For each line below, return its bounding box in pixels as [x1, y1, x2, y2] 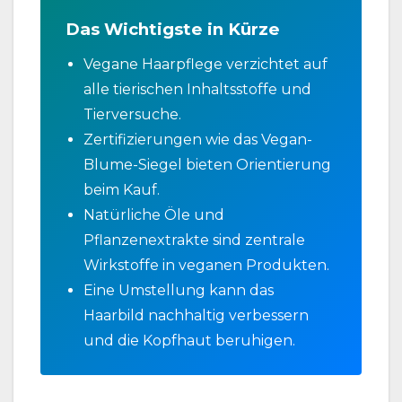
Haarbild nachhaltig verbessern [83, 306, 309, 324]
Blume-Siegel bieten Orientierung [83, 155, 331, 173]
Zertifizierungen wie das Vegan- [83, 130, 312, 148]
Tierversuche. [83, 105, 181, 123]
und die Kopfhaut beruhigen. [83, 331, 295, 349]
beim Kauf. [83, 180, 160, 198]
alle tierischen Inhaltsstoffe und [83, 80, 311, 98]
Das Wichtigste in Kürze [66, 18, 280, 39]
